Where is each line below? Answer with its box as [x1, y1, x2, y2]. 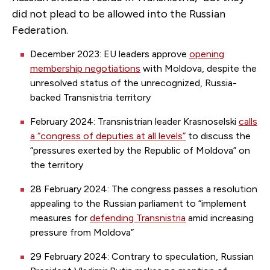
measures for [30, 212, 90, 224]
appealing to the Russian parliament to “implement [30, 198, 246, 210]
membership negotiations [30, 63, 140, 75]
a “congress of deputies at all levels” [30, 130, 186, 142]
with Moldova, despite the [140, 63, 257, 75]
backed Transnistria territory [30, 92, 151, 104]
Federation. [12, 24, 68, 37]
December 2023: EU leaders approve [30, 48, 189, 60]
